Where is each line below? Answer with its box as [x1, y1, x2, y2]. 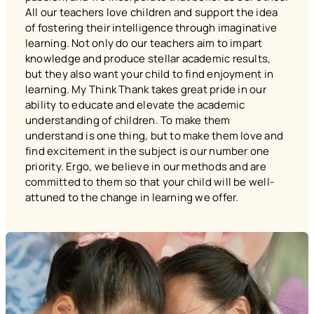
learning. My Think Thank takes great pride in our [25, 81, 266, 97]
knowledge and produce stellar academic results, [25, 50, 271, 66]
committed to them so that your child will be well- [25, 174, 275, 189]
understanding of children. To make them [25, 112, 231, 128]
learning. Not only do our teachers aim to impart [25, 35, 263, 50]
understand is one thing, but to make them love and [25, 128, 284, 143]
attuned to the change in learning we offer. [25, 189, 239, 205]
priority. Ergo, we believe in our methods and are [25, 158, 266, 174]
